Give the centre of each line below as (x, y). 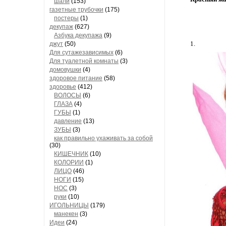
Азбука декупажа (78, 35)
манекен (66, 214)
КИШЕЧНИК (71, 154)
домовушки (65, 70)
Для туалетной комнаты (84, 61)
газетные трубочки (76, 10)
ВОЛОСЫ (68, 95)
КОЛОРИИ (69, 162)
